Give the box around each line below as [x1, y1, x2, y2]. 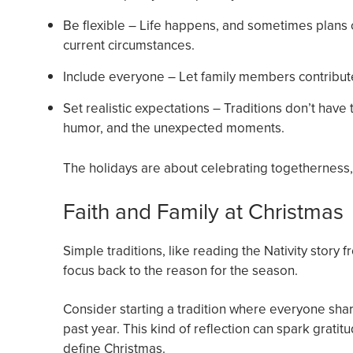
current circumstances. [63, 35, 195, 55]
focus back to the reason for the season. [63, 260, 298, 280]
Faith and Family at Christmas [63, 195, 344, 226]
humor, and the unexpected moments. [63, 118, 284, 138]
